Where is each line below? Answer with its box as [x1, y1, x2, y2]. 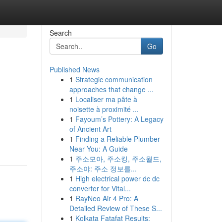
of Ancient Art [69, 124, 111, 134]
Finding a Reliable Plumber [75, 134, 160, 144]
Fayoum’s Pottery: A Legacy [75, 114, 164, 124]
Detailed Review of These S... [69, 203, 162, 213]
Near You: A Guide [69, 144, 128, 154]
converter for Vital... [69, 183, 131, 193]
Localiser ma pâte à [75, 94, 137, 104]
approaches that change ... [69, 84, 154, 94]
